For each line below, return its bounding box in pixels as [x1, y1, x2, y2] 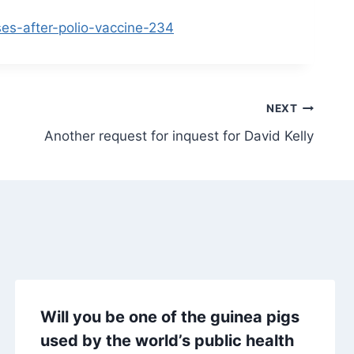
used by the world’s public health [40, 330, 294, 350]
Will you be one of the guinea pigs [40, 307, 299, 326]
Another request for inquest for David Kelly [44, 127, 314, 144]
